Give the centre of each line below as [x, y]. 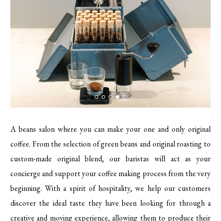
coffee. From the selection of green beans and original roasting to [110, 144]
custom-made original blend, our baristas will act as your [110, 159]
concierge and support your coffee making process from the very [110, 174]
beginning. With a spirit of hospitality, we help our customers [110, 188]
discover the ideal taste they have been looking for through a [110, 203]
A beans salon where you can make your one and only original [110, 129]
